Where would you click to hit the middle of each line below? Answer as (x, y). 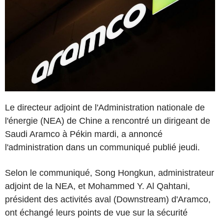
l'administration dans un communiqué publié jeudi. (102, 147)
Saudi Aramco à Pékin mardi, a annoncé (84, 134)
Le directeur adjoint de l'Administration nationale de (105, 107)
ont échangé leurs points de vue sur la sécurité (96, 212)
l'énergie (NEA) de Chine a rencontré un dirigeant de (108, 121)
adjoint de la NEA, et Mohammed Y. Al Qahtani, (97, 186)
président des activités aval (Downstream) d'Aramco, (108, 199)
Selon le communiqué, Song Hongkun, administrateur (110, 173)
